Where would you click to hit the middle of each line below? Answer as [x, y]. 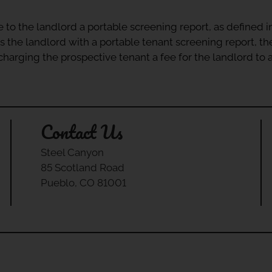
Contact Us [82, 132]
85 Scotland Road [83, 168]
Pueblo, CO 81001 [84, 183]
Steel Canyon [73, 153]
